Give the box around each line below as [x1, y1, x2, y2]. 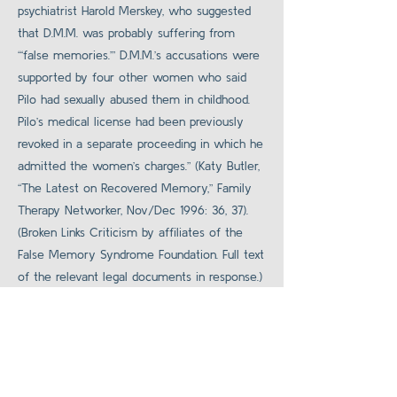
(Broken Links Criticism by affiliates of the [18, 225, 243, 239]
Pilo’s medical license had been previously [18, 114, 244, 128]
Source [18, 299, 61, 315]
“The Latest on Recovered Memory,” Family [18, 181, 252, 195]
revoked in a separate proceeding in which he [18, 136, 263, 151]
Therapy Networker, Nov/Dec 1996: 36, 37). [18, 203, 248, 217]
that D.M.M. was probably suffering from [18, 26, 235, 40]
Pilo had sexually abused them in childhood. [18, 92, 250, 106]
